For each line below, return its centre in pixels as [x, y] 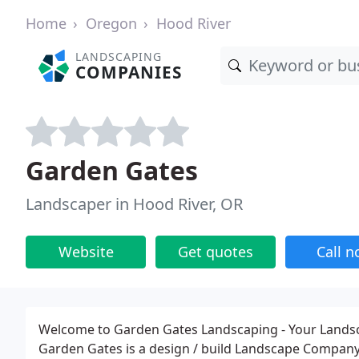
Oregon [111, 23]
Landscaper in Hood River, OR [134, 204]
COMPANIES [129, 72]
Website [86, 252]
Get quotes [216, 252]
